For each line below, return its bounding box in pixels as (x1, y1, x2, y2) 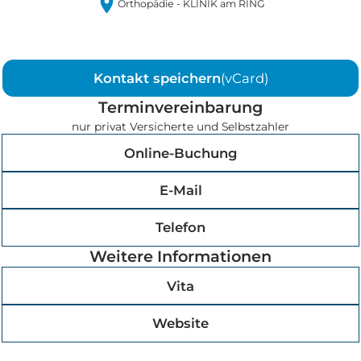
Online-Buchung (124, 145, 237, 162)
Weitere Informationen (89, 247, 272, 267)
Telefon (156, 219, 205, 236)
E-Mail (159, 182, 202, 199)
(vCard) (220, 70, 268, 87)
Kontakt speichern (93, 70, 221, 87)
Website (152, 315, 209, 332)
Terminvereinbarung (98, 98, 263, 118)
